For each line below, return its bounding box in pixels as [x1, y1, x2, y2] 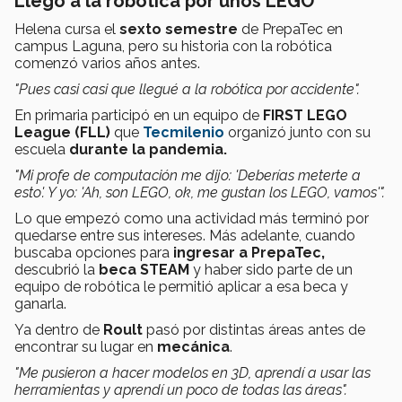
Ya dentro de [14, 321, 103, 339]
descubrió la [14, 261, 95, 279]
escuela [14, 141, 69, 159]
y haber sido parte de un [193, 261, 353, 279]
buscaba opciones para [14, 244, 170, 262]
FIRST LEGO [263, 107, 347, 125]
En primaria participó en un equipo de [14, 107, 263, 125]
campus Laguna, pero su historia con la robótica [14, 38, 332, 56]
